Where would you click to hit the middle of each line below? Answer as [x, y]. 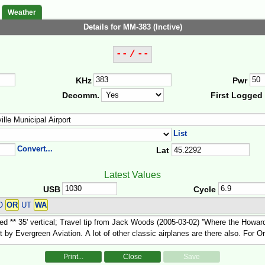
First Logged [237, 96]
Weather [22, 13]
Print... [73, 257]
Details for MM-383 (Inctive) [132, 27]
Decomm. [80, 96]
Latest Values [132, 174]
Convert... [35, 148]
